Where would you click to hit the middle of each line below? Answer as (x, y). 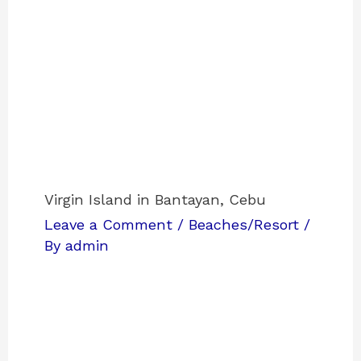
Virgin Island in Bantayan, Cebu (156, 199)
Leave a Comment (109, 225)
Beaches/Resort (244, 225)
